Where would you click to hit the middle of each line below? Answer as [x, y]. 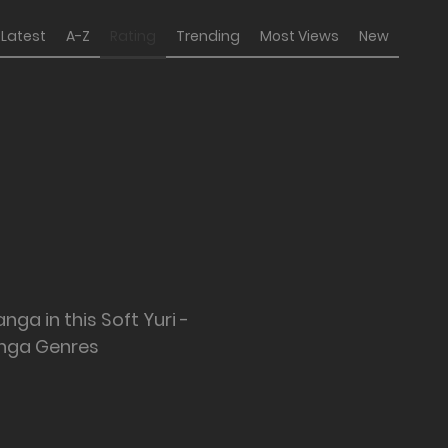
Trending [208, 35]
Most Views [299, 35]
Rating [133, 35]
